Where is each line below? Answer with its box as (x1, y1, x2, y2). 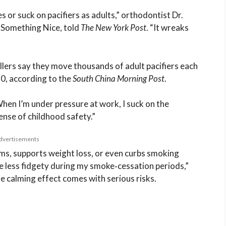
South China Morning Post (73, 73, 164, 84)
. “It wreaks (146, 22, 189, 33)
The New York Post (81, 22, 146, 33)
